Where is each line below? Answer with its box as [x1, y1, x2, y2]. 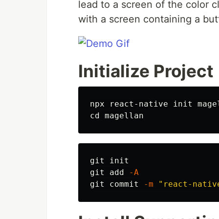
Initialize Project [78, 61, 214, 81]
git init [90, 156, 129, 165]
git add [90, 168, 129, 177]
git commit [90, 179, 144, 189]
